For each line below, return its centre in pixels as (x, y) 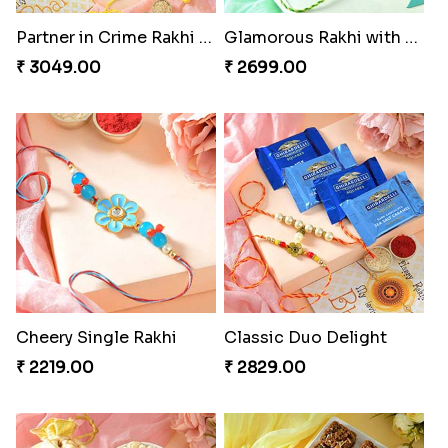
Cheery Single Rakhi (96, 337)
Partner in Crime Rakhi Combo (205, 37)
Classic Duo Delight (305, 337)
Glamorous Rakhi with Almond (411, 37)
